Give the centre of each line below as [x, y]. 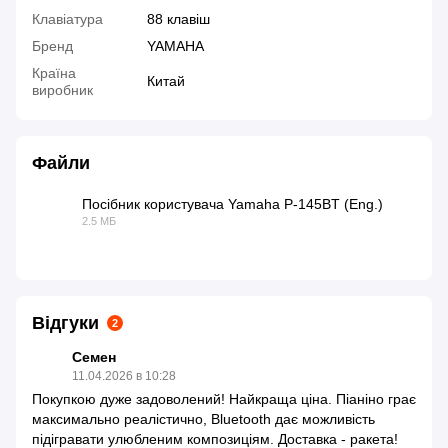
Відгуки [65, 322]
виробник [62, 89]
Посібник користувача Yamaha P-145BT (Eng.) [232, 203]
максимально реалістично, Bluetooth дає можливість [203, 418]
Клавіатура [67, 18]
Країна [54, 72]
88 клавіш [178, 18]
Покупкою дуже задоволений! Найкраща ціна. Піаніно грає [224, 398]
